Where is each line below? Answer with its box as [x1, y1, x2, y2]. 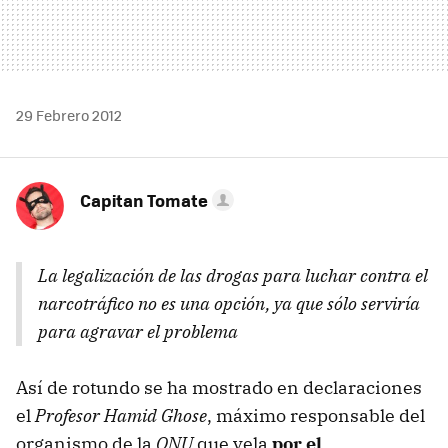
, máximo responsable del [207, 403, 425, 427]
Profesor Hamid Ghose [35, 403, 207, 427]
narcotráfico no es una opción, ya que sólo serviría [38, 291, 420, 315]
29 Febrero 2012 [16, 104, 122, 125]
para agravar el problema [38, 319, 238, 343]
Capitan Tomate [80, 187, 208, 212]
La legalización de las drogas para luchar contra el [38, 263, 428, 287]
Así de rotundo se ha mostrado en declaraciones [16, 375, 422, 399]
